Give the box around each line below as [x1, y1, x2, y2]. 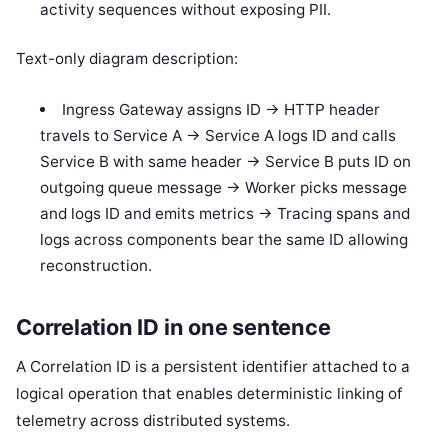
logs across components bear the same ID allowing [40, 229, 409, 249]
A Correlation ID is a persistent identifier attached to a [16, 357, 410, 377]
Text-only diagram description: [16, 48, 238, 68]
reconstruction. [40, 255, 153, 275]
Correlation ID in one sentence [16, 314, 331, 341]
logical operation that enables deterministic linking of [16, 384, 403, 404]
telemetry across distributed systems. [16, 411, 290, 431]
